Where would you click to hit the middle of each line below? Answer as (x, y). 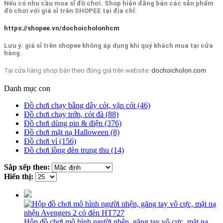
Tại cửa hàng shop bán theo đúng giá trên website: (78, 70)
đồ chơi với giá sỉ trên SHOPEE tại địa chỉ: (70, 10)
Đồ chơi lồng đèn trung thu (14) (74, 150)
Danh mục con (27, 88)
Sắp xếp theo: (27, 167)
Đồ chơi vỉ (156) (50, 141)
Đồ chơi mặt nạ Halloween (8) (72, 132)
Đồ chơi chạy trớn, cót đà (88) (71, 114)
